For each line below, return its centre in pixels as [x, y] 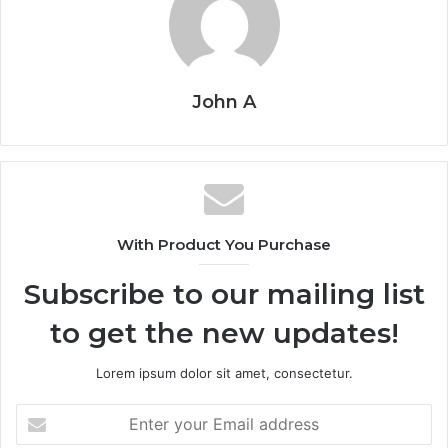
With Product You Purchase [224, 244]
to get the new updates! [224, 332]
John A [224, 101]
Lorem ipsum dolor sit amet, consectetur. [224, 372]
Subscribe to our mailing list [224, 293]
